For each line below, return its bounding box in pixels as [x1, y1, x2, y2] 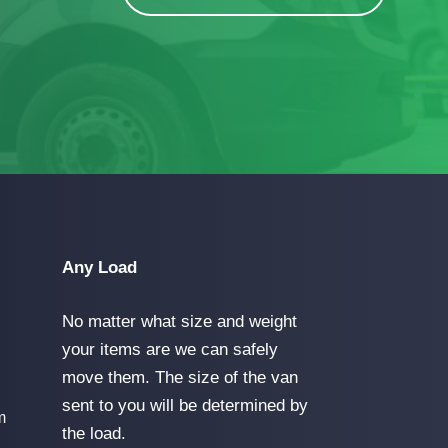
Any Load [62, 258, 137, 277]
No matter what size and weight [62, 311, 297, 331]
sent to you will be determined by [62, 395, 308, 415]
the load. [62, 423, 126, 443]
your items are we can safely [62, 339, 278, 359]
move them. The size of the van [62, 367, 298, 387]
